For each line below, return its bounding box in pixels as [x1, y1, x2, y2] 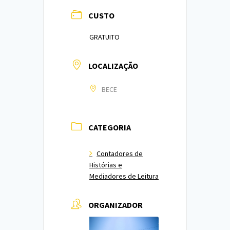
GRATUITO [89, 32, 120, 42]
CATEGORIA [88, 122, 131, 132]
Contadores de [97, 149, 143, 158]
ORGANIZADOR [88, 200, 143, 210]
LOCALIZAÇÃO [88, 61, 138, 71]
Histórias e [89, 160, 122, 169]
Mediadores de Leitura [89, 171, 159, 181]
